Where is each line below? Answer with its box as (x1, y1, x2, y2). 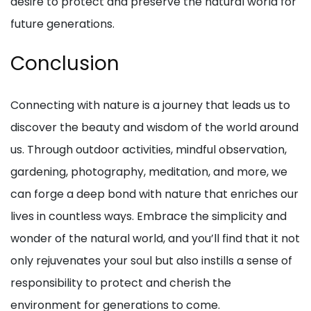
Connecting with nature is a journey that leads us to (10, 97, 290, 114)
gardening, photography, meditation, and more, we (10, 164, 287, 180)
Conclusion (10, 50, 119, 78)
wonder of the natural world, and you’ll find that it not (10, 230, 300, 247)
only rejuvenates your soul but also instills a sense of (10, 253, 292, 269)
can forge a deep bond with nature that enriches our (10, 186, 299, 203)
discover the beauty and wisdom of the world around (10, 119, 299, 136)
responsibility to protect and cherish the (10, 275, 231, 292)
